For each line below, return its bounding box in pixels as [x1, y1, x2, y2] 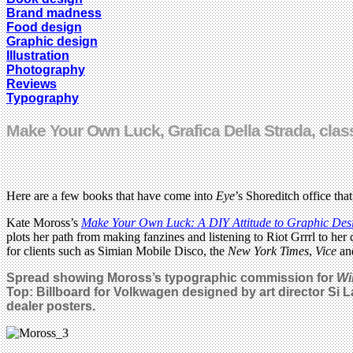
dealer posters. [6, 299, 95, 313]
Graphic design [6, 34, 98, 48]
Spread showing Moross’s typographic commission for [6, 270, 336, 284]
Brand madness [6, 6, 102, 20]
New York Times [225, 243, 309, 258]
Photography [6, 62, 85, 76]
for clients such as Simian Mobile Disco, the [6, 243, 225, 258]
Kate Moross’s [6, 215, 81, 229]
